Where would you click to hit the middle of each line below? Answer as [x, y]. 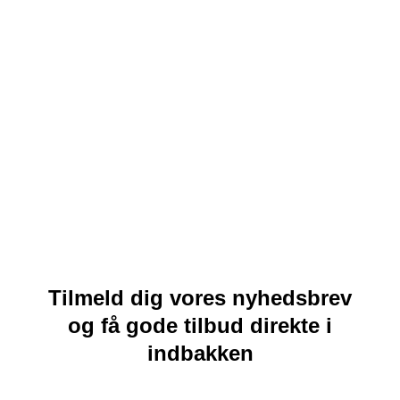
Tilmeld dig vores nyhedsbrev [200, 297]
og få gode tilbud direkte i [200, 325]
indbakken [200, 353]
